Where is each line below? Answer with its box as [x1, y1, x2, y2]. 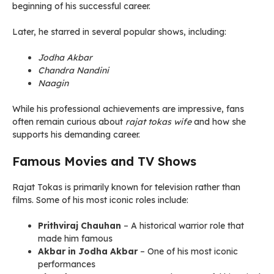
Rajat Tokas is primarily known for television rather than [12, 182, 240, 193]
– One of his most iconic [138, 246, 238, 257]
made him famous [38, 233, 113, 244]
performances [38, 259, 95, 270]
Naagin [38, 78, 68, 89]
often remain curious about [12, 116, 125, 127]
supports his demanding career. [12, 129, 140, 140]
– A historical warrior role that [121, 220, 244, 231]
